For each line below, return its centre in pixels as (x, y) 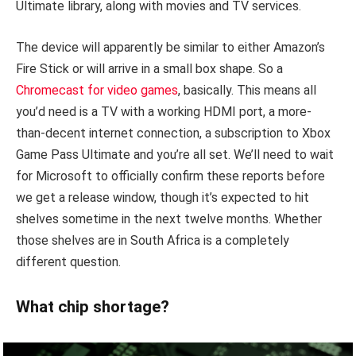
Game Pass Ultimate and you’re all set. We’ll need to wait (175, 154)
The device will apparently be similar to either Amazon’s (170, 47)
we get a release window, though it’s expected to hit (163, 197)
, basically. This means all (247, 90)
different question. (68, 261)
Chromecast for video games (97, 90)
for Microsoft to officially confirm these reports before (170, 176)
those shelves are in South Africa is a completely (153, 240)
